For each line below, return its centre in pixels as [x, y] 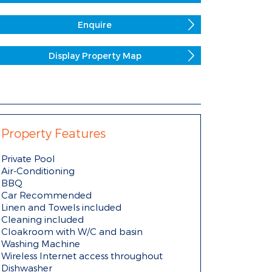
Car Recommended [46, 195]
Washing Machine [41, 243]
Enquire [95, 25]
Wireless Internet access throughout [82, 256]
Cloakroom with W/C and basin [72, 231]
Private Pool [28, 158]
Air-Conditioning [38, 171]
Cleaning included [42, 219]
